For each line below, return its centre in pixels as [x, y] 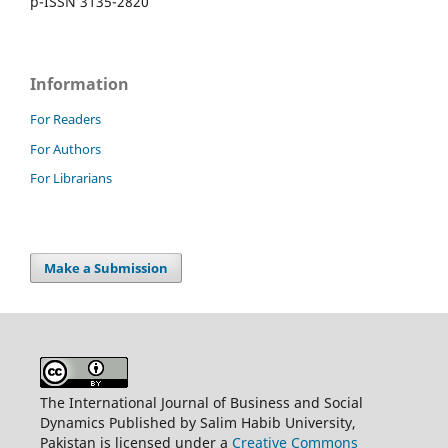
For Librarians [71, 178]
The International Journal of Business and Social [201, 403]
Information [79, 83]
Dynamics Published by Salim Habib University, [197, 423]
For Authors [65, 148]
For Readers [65, 118]
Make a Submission [106, 268]
